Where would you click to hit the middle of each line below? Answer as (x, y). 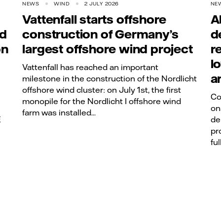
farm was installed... (59, 112)
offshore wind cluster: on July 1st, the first (102, 90)
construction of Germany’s (100, 34)
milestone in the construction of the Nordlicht (110, 78)
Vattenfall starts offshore (94, 19)
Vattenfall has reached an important (91, 67)
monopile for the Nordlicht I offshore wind (102, 101)
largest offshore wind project (108, 49)
